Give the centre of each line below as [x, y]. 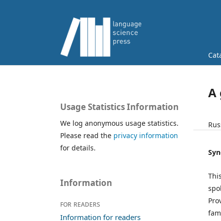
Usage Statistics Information [119, 107]
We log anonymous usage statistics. [119, 123]
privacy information [146, 136]
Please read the [87, 136]
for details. [78, 148]
